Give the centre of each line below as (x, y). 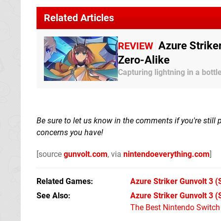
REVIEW (135, 46)
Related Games (64, 181)
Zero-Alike (144, 60)
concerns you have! (70, 132)
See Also (52, 195)
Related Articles (79, 18)
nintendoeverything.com (166, 154)
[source (50, 154)
